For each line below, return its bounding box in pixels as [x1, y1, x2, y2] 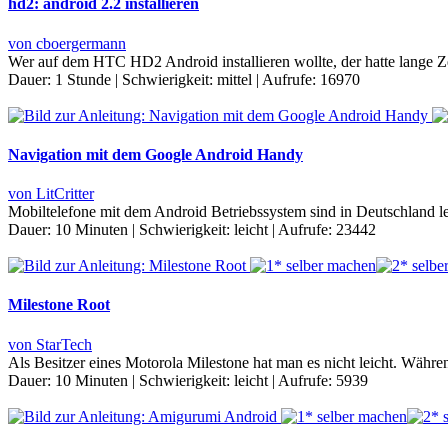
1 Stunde [55, 70, 111, 88]
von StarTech [8, 335, 92, 353]
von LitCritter [8, 185, 94, 203]
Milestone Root [8, 296, 110, 314]
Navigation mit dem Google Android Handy [8, 145, 303, 163]
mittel [217, 70, 252, 88]
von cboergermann [8, 34, 126, 52]
